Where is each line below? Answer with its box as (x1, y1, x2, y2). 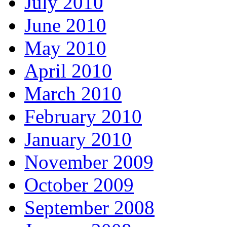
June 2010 (24, 14, 106, 36)
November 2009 (24, 151, 154, 173)
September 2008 (24, 197, 155, 219)
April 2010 (24, 60, 112, 82)
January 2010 (24, 128, 132, 150)
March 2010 (24, 83, 122, 105)
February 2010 (24, 105, 142, 128)
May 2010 (24, 37, 106, 59)
